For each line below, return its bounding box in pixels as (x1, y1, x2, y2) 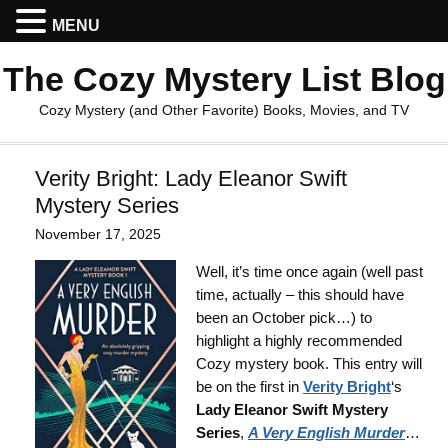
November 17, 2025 (35, 226, 161, 242)
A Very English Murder (248, 424, 405, 441)
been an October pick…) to (196, 309, 372, 326)
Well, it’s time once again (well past (196, 263, 423, 280)
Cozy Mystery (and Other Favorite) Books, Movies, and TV (39, 102, 409, 118)
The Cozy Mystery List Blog (2, 60, 446, 98)
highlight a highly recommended (196, 332, 402, 349)
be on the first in (196, 378, 303, 395)
